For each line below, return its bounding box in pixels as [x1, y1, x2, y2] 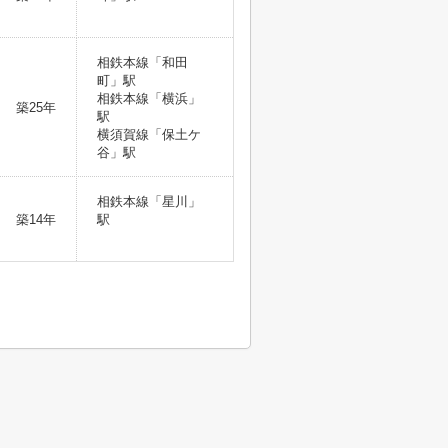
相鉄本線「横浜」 [97, 91, 201, 106]
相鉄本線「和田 [97, 55, 188, 70]
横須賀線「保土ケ [97, 127, 201, 142]
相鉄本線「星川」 [97, 194, 201, 209]
